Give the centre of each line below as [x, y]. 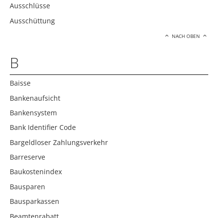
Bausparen [27, 186]
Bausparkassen [35, 201]
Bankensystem [33, 112]
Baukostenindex [36, 172]
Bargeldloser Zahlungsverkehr [59, 142]
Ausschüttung [32, 20]
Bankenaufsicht [35, 98]
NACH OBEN [186, 36]
